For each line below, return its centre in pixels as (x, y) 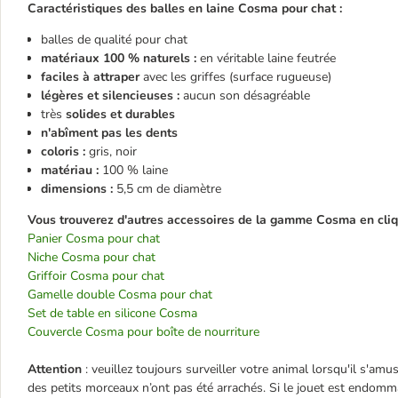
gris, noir (120, 151)
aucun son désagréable (245, 96)
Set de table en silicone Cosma (112, 313)
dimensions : (77, 189)
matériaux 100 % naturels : (120, 58)
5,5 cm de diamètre (167, 189)
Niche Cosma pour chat (92, 257)
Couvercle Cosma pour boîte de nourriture (143, 332)
